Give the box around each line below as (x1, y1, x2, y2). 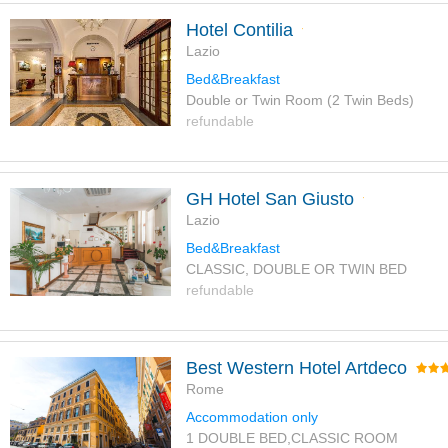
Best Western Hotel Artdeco (185, 358, 407, 379)
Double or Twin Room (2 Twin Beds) (185, 92, 414, 109)
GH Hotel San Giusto (185, 189, 354, 210)
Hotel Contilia (185, 20, 293, 41)
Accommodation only (185, 409, 318, 426)
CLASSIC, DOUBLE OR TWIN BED (185, 261, 407, 278)
